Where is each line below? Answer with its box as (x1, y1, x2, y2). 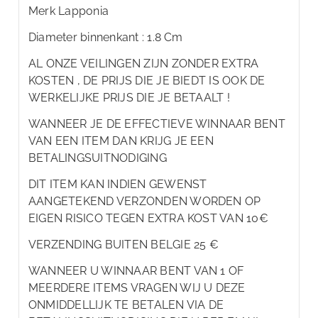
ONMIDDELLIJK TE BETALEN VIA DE (28, 297, 224, 312)
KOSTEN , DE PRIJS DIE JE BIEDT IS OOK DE (28, 73, 265, 87)
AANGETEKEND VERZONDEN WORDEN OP (28, 194, 261, 208)
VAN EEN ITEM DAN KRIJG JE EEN (28, 133, 214, 148)
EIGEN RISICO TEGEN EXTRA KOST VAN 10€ (28, 211, 268, 225)
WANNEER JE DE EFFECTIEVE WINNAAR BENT (28, 116, 285, 131)
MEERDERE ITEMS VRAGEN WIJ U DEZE (28, 280, 246, 295)
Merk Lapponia (28, 4, 109, 18)
